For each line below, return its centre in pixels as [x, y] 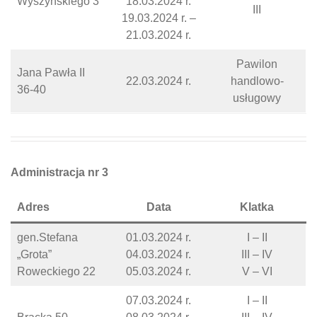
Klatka [257, 207]
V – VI [257, 271]
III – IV [257, 254]
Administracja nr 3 [59, 172]
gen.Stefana [47, 237]
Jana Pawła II [51, 73]
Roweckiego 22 [56, 271]
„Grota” [34, 254]
